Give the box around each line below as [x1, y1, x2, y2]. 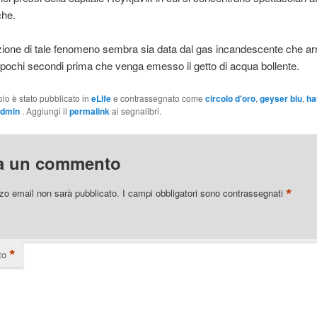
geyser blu [259, 91, 302, 105]
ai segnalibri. [109, 104, 161, 117]
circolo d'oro [204, 91, 255, 105]
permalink [69, 104, 110, 117]
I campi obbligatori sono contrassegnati [122, 186, 286, 200]
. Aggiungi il [21, 104, 69, 117]
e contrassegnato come [110, 91, 205, 104]
